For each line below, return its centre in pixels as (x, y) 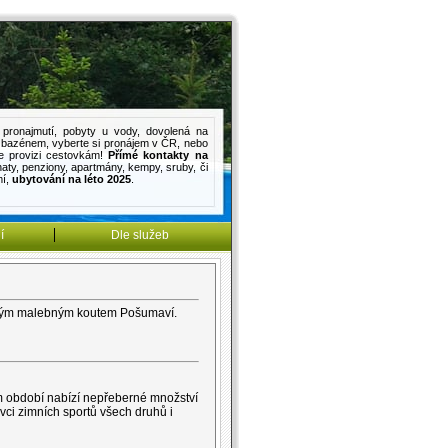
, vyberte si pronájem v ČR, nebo (126, 142)
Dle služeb (139, 234)
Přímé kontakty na (158, 154)
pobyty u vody (99, 130)
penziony (43, 166)
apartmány (97, 166)
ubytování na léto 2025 (71, 178)
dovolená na (176, 130)
